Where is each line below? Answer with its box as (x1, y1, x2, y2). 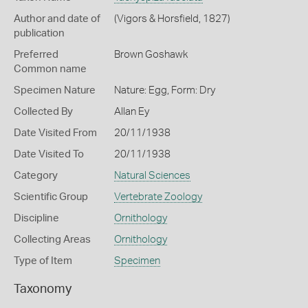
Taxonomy (14, 283, 71, 296)
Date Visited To (14, 149, 84, 159)
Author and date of (14, 14, 100, 24)
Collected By (14, 107, 73, 117)
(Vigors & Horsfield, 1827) (113, 14, 230, 24)
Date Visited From (14, 128, 97, 138)
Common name (14, 64, 87, 74)
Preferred (14, 49, 58, 60)
